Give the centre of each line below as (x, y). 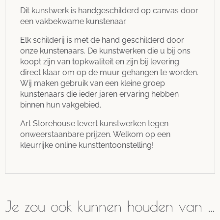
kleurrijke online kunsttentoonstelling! (87, 145)
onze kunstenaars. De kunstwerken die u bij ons (105, 51)
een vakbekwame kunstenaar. (73, 21)
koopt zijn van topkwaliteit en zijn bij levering (100, 61)
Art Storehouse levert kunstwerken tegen (94, 123)
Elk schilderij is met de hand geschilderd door (102, 40)
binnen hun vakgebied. (61, 105)
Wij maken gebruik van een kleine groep (93, 83)
